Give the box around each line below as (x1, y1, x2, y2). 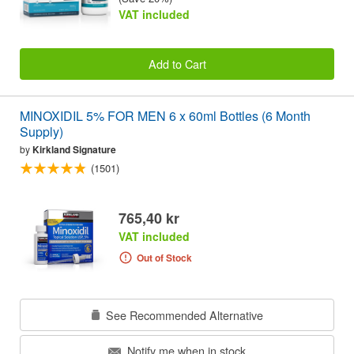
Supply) (20, 122, 63, 141)
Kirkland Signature (32, 142, 116, 157)
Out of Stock (136, 250, 192, 265)
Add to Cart (148, 55, 206, 72)
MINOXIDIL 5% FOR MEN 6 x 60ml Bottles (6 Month (20, 107, 311, 126)
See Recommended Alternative (102, 306, 263, 323)
